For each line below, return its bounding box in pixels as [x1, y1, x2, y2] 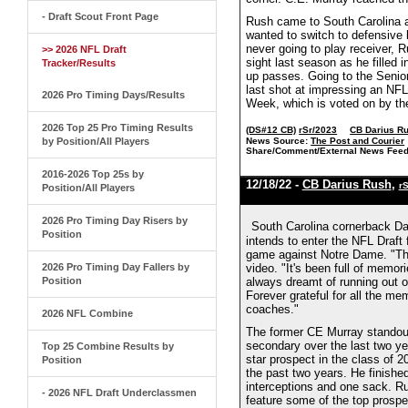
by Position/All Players [42, 136, 149, 147]
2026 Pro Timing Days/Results [42, 89, 185, 100]
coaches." [246, 302, 300, 316]
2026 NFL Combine [42, 308, 133, 319]
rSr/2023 [299, 125, 338, 135]
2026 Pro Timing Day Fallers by [42, 261, 189, 272]
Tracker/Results [42, 57, 116, 68]
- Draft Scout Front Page [42, 11, 158, 22]
